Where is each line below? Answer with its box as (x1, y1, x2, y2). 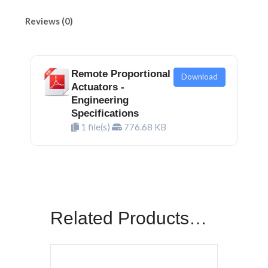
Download (181, 72, 218, 82)
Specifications (71, 107, 139, 119)
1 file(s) (79, 121, 112, 132)
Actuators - (71, 81, 124, 93)
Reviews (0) (25, 16, 73, 27)
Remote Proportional (71, 68, 170, 80)
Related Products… (50, 208, 207, 229)
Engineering (71, 94, 129, 106)
